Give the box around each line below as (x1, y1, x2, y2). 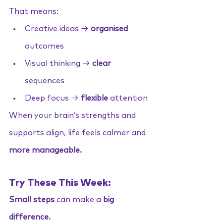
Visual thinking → (25, 59, 92, 67)
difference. (9, 213, 51, 221)
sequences (25, 77, 64, 85)
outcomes (25, 42, 64, 50)
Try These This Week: (9, 178, 111, 188)
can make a (55, 196, 103, 204)
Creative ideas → (25, 25, 91, 33)
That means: (9, 7, 58, 15)
